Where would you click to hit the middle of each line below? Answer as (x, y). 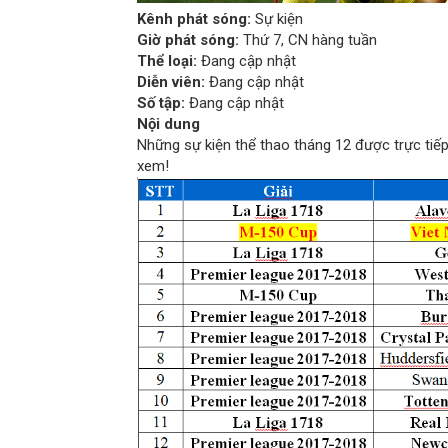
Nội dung (168, 123)
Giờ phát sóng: (190, 39)
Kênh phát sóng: (194, 18)
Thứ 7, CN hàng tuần (310, 39)
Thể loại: (169, 60)
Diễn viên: (171, 81)
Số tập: (161, 102)
